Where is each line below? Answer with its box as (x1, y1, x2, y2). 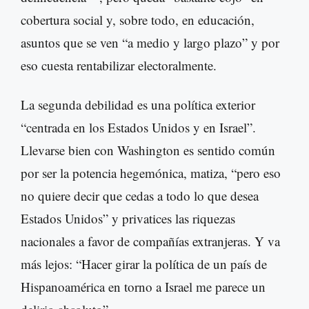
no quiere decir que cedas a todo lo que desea (21, 187, 259, 205)
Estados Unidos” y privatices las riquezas (21, 210, 235, 228)
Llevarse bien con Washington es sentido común (21, 141, 275, 159)
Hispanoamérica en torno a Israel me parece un (21, 278, 266, 296)
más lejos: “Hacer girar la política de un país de (21, 255, 267, 273)
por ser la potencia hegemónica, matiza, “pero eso (21, 164, 281, 182)
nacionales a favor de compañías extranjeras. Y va (21, 232, 280, 250)
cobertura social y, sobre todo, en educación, (21, 11, 255, 29)
